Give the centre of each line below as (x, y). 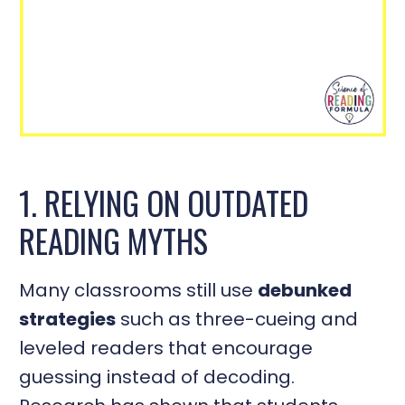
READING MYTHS (114, 241)
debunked (305, 290)
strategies (68, 319)
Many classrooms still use (139, 290)
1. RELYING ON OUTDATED (164, 203)
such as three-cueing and (237, 319)
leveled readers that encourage (166, 348)
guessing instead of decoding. (157, 377)
